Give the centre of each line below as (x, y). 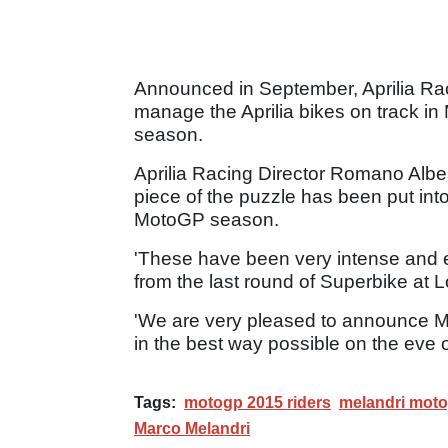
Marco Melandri (192, 428)
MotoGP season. (206, 219)
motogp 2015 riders (257, 402)
